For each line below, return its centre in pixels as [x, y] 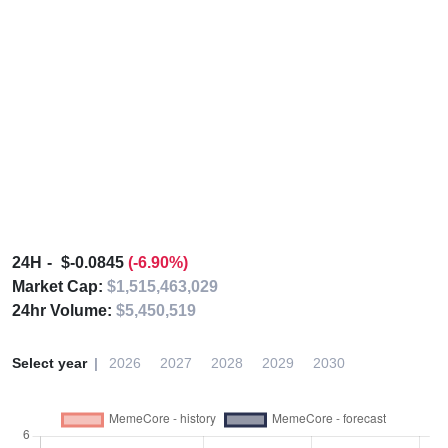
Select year [49, 363]
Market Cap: [59, 286]
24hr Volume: [64, 310]
